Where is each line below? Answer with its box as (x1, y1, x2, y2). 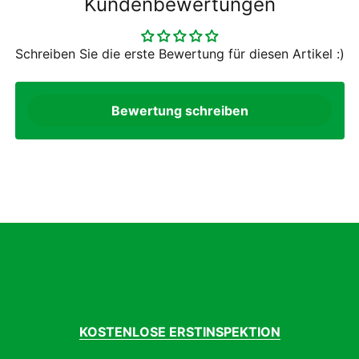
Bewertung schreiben (111, 103, 248, 119)
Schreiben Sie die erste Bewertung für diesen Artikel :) (14, 46, 345, 63)
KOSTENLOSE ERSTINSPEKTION (79, 324, 280, 341)
